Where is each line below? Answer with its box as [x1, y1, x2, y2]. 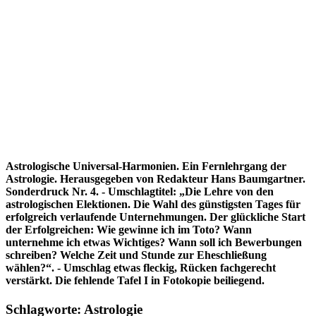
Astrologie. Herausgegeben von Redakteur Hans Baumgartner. [6, 172, 305, 185]
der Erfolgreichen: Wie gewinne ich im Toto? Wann [6, 223, 252, 236]
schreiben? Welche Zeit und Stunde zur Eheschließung [6, 248, 267, 261]
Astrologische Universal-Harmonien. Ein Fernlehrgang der [6, 159, 286, 172]
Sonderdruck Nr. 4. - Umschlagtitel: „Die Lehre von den [6, 185, 274, 197]
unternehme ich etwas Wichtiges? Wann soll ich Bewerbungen [6, 236, 302, 248]
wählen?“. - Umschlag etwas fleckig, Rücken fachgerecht [6, 261, 276, 274]
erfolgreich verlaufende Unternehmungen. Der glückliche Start [6, 210, 305, 223]
